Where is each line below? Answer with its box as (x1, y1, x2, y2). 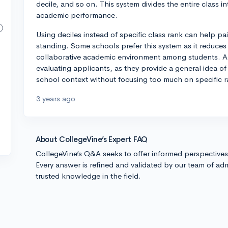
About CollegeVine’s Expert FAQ (36, 134, 148, 144)
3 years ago (36, 94, 75, 103)
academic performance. (36, 10, 118, 20)
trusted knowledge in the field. (36, 171, 141, 181)
